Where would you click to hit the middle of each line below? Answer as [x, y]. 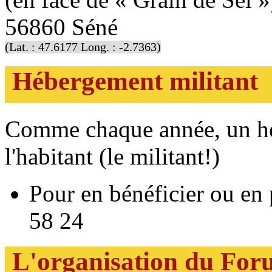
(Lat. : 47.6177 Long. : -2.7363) [83, 47]
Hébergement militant [135, 81]
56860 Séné [61, 27]
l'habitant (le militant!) [112, 156]
